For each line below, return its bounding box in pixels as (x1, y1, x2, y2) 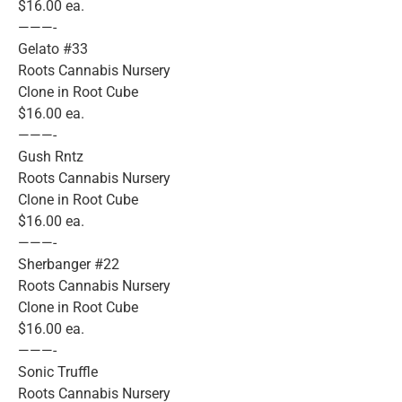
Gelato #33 (18, 40, 88, 58)
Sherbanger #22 (18, 256, 119, 274)
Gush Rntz (18, 148, 83, 166)
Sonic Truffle (18, 363, 98, 381)
